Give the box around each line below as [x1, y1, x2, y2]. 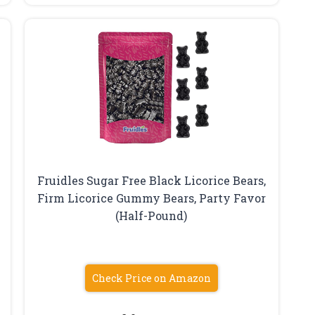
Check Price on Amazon [91, 271, 211, 285]
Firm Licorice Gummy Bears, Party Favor [37, 190, 266, 205]
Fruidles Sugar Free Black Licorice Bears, [37, 172, 266, 188]
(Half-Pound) [115, 207, 188, 223]
